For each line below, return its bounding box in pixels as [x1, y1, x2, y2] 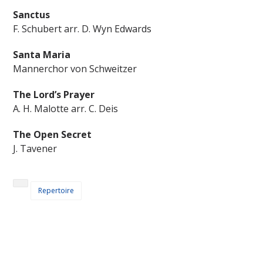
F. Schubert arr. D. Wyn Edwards [13, 22, 152, 35]
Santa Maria [13, 48, 71, 61]
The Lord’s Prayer [13, 88, 95, 101]
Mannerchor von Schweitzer [13, 62, 137, 75]
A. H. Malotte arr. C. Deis [13, 102, 119, 115]
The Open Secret [13, 128, 92, 141]
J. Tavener [13, 142, 58, 155]
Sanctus [13, 8, 50, 21]
